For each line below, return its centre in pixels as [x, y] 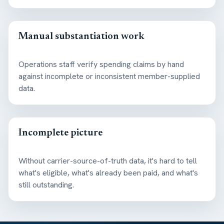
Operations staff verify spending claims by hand [101, 64]
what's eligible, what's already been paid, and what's [108, 172]
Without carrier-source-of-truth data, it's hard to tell [108, 160]
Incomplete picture [60, 133]
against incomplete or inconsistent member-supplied [109, 76]
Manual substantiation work [81, 36]
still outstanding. [46, 184]
